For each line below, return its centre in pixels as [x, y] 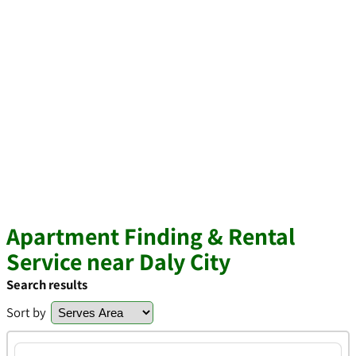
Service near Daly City [118, 261]
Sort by [26, 312]
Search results [47, 284]
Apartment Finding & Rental [151, 236]
